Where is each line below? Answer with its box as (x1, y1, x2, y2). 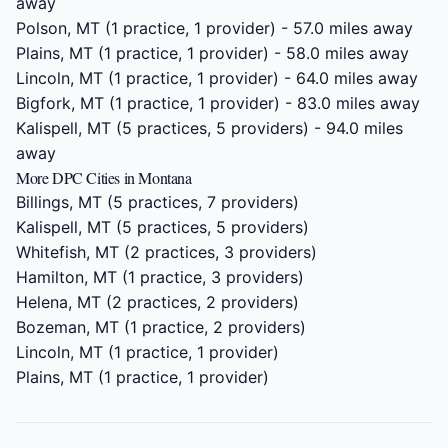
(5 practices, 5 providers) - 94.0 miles (111, 118, 403, 138)
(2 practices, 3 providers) (119, 242, 317, 262)
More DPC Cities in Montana (16, 167, 192, 188)
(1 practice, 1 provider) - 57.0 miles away (100, 18, 413, 38)
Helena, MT (16, 292, 101, 312)
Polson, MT (16, 18, 100, 38)
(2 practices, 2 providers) (101, 292, 299, 312)
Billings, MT (16, 192, 102, 212)
